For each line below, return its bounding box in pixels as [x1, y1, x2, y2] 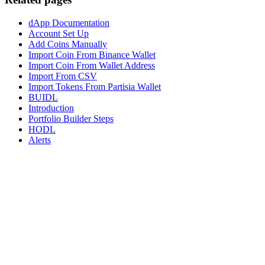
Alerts [28, 134, 51, 145]
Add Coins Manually [28, 38, 107, 49]
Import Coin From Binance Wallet [28, 49, 156, 60]
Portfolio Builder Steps [28, 113, 114, 124]
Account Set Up [28, 28, 89, 38]
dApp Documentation [28, 17, 109, 28]
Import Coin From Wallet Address [28, 60, 155, 70]
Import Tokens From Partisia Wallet [28, 81, 161, 92]
